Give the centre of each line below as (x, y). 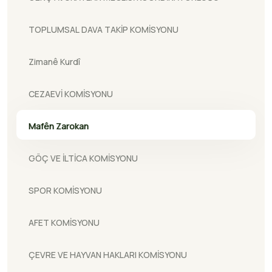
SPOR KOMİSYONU (65, 190)
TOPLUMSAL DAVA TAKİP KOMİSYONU (104, 29)
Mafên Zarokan (59, 126)
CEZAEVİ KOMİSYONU (71, 94)
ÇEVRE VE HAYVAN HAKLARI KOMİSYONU (108, 255)
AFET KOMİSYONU (64, 223)
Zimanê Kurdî (54, 62)
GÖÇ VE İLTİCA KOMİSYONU (83, 158)
